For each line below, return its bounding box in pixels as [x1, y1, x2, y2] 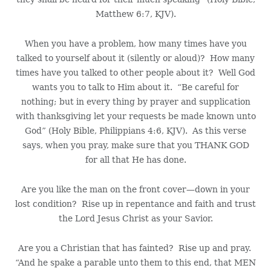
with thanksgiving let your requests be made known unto [15, 111, 256, 122]
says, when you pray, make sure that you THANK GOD [22, 140, 249, 151]
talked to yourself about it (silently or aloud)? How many [16, 53, 255, 64]
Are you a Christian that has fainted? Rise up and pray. [18, 243, 253, 253]
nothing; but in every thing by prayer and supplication [21, 97, 250, 107]
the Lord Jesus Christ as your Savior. [58, 214, 213, 224]
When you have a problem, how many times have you [24, 39, 247, 49]
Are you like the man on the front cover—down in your [21, 184, 250, 195]
